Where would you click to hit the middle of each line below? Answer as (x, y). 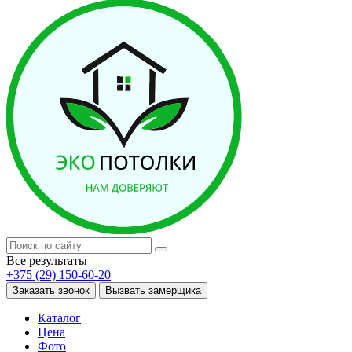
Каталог (59, 318)
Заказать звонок (51, 290)
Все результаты (47, 260)
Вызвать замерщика (153, 290)
